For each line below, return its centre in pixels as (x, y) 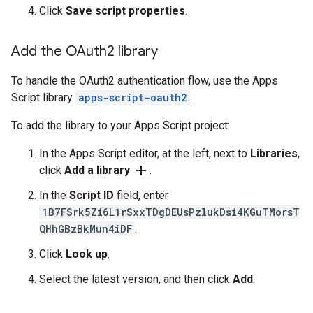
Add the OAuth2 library (85, 51)
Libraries (274, 153)
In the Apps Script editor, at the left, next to (145, 153)
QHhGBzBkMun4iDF (86, 229)
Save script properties (125, 11)
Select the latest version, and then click (136, 279)
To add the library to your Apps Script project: (121, 125)
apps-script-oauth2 (133, 97)
